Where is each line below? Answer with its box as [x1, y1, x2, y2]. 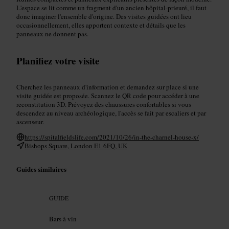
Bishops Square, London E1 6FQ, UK [25, 141, 127, 150]
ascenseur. [16, 117, 44, 126]
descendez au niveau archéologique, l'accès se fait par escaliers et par [16, 108, 206, 118]
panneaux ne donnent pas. [16, 29, 88, 38]
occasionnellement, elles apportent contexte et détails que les [16, 20, 186, 30]
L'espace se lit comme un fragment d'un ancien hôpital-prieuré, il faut [16, 3, 207, 12]
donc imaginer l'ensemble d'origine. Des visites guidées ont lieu [16, 11, 192, 21]
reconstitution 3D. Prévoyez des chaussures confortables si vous [16, 99, 191, 109]
